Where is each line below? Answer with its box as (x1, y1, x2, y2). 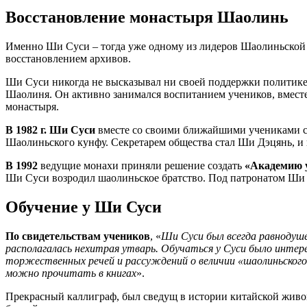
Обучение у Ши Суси (5, 197, 162, 216)
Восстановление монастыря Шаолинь (5, 8, 288, 27)
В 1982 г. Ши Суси (5, 123, 95, 136)
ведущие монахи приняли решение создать (38, 159, 245, 171)
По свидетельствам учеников (5, 230, 150, 242)
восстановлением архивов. (5, 52, 131, 64)
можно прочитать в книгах (5, 267, 136, 279)
